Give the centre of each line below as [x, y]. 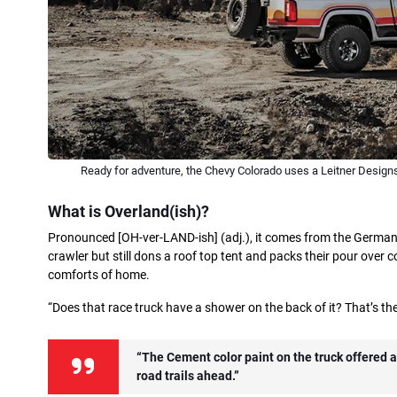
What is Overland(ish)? [128, 212]
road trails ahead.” [188, 377]
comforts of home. [99, 276]
